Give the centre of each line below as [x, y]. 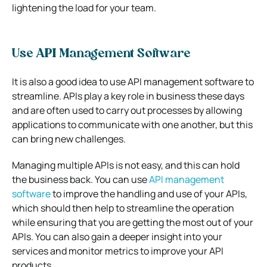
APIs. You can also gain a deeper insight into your [117, 236]
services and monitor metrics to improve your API [118, 251]
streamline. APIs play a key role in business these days [128, 96]
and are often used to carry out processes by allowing [127, 110]
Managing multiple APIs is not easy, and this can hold [126, 165]
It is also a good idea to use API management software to [133, 81]
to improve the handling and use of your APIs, [149, 193]
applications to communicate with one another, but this [132, 124]
